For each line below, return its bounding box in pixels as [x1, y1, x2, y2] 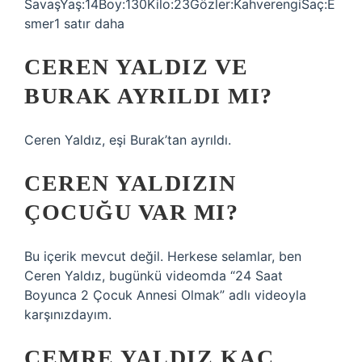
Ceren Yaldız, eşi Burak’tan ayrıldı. [24, 132, 231, 148]
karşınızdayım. [24, 306, 112, 322]
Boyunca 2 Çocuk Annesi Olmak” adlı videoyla [24, 287, 306, 303]
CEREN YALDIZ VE [24, 54, 249, 79]
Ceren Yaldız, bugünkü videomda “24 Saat [24, 267, 283, 284]
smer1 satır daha [24, 15, 124, 32]
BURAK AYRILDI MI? [24, 83, 273, 108]
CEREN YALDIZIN [24, 170, 236, 196]
